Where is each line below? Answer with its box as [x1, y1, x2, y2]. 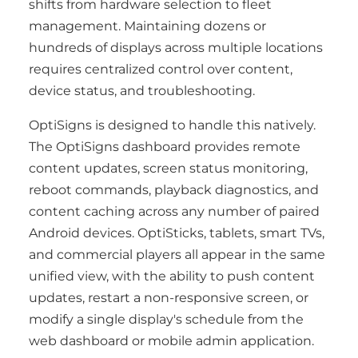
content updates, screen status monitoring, [29, 161, 308, 176]
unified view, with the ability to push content [29, 268, 315, 284]
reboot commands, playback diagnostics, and [29, 182, 319, 197]
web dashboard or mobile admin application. [29, 333, 314, 348]
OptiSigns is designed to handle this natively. [29, 117, 316, 133]
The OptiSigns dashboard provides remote [29, 139, 300, 154]
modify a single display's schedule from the [29, 312, 304, 327]
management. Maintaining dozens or [29, 18, 266, 34]
